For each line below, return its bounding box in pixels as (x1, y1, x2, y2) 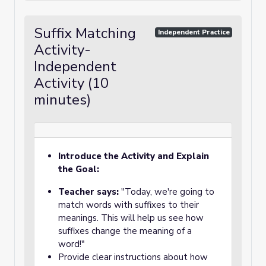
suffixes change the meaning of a (58, 225, 192, 237)
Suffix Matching (34, 24, 136, 43)
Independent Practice (157, 27, 230, 37)
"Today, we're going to (119, 186, 214, 198)
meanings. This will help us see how (58, 212, 204, 224)
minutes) (34, 90, 91, 109)
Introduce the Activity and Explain (58, 150, 209, 162)
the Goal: (58, 163, 99, 175)
